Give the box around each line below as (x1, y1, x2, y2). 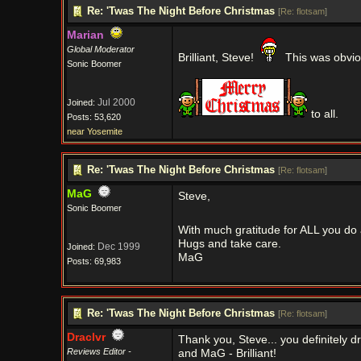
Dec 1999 (97, 241, 140, 252)
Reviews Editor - (66, 346, 131, 356)
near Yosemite (66, 127, 122, 136)
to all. (307, 108, 338, 120)
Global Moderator (66, 44, 135, 54)
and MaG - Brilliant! (177, 347, 276, 359)
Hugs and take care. (177, 238, 281, 250)
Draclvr (66, 331, 106, 343)
